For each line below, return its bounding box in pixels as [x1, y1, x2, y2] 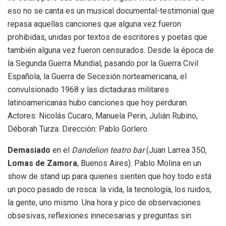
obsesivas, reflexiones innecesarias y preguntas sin [8, 210, 191, 220]
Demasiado [8, 145, 52, 155]
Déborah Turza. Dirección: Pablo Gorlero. [8, 124, 149, 134]
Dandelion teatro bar [72, 145, 144, 155]
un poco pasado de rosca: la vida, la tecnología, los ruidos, [8, 184, 211, 194]
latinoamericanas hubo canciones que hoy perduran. [8, 97, 188, 107]
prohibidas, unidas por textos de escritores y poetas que [8, 32, 207, 42]
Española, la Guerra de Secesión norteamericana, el [8, 71, 187, 81]
